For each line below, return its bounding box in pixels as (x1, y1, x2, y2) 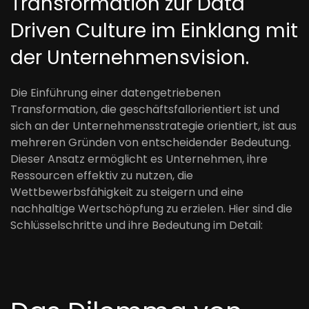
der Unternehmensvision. (10, 44, 249, 71)
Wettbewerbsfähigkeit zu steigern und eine (10, 184, 243, 200)
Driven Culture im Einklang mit (10, 17, 298, 44)
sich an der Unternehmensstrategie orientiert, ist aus (10, 118, 297, 134)
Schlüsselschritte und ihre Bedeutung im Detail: (10, 217, 263, 233)
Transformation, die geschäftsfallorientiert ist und (10, 101, 279, 117)
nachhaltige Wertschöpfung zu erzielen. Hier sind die (10, 201, 292, 217)
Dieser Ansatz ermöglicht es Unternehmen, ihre (10, 151, 268, 167)
